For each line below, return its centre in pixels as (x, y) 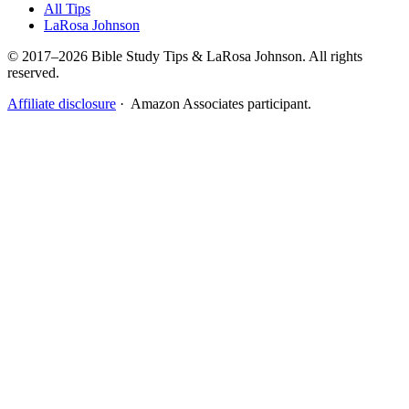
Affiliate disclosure (62, 103)
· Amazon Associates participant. (214, 103)
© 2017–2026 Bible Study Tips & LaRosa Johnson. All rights (185, 56)
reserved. (33, 72)
